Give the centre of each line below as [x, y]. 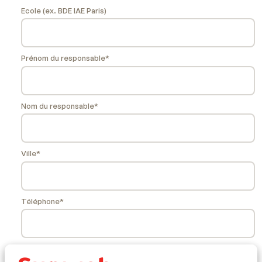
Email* [32, 249]
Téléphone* [42, 201]
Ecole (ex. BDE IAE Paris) [64, 10]
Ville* [31, 154]
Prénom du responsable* [65, 58]
